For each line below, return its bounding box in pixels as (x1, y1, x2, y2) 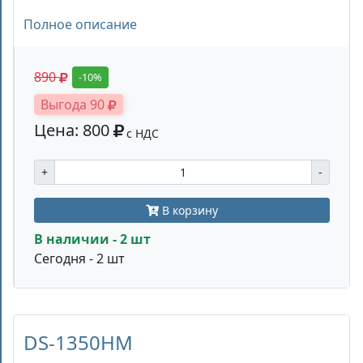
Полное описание (23, 15, 137, 33)
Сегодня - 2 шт (34, 249, 125, 267)
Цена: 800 (34, 118, 113, 141)
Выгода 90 (41, 95, 108, 113)
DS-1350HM (23, 328, 133, 356)
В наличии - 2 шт (34, 229, 151, 248)
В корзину (159, 202, 218, 218)
